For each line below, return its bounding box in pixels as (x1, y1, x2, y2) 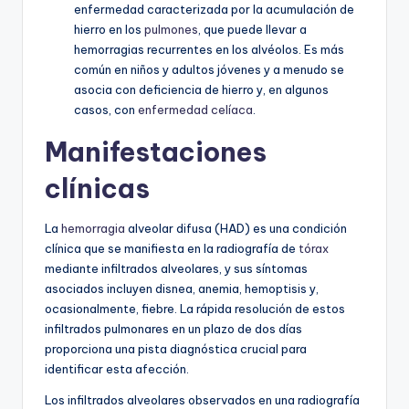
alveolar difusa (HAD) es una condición (125, 220, 347, 236)
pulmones (144, 21, 198, 37)
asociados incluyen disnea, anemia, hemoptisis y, (45, 280, 319, 296)
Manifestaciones (45, 134, 267, 169)
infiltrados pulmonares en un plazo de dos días (45, 320, 302, 336)
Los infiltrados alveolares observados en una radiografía (45, 392, 360, 407)
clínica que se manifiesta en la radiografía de (45, 240, 299, 256)
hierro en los (74, 21, 144, 37)
